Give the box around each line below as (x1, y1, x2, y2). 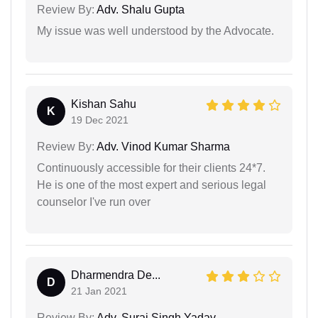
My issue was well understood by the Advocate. (37, 25, 274, 37)
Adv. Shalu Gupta (94, 4, 185, 16)
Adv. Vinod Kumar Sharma (94, 141, 230, 153)
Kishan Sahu (71, 98, 136, 110)
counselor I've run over (37, 196, 150, 208)
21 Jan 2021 (71, 285, 127, 297)
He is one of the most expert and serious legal (37, 179, 266, 191)
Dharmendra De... (71, 269, 160, 281)
